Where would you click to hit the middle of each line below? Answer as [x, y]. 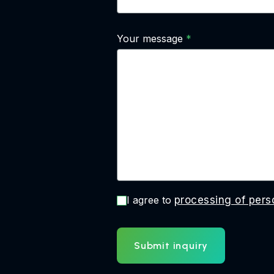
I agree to [150, 200]
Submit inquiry [171, 246]
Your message [150, 39]
